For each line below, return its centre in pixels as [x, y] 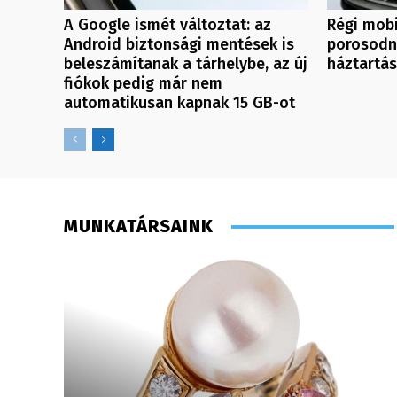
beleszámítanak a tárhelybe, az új [186, 64]
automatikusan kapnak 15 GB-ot [179, 103]
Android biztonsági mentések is [179, 45]
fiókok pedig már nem [143, 84]
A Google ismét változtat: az [167, 25]
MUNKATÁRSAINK [139, 226]
